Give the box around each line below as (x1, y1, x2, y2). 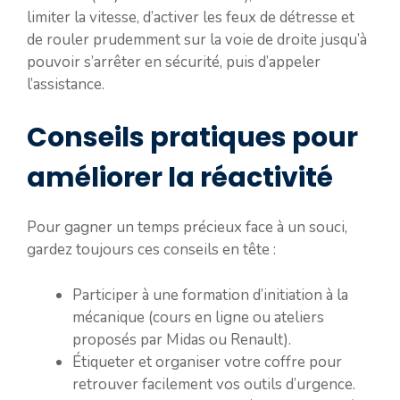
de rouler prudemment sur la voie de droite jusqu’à (27, 29, 367, 50)
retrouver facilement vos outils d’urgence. (72, 373, 355, 395)
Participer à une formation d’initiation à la (72, 284, 348, 305)
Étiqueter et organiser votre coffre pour (72, 351, 342, 372)
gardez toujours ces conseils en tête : (27, 239, 276, 260)
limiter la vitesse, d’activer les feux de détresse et (27, 6, 354, 28)
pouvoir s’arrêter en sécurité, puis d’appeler (27, 51, 321, 72)
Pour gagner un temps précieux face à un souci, (27, 217, 347, 237)
